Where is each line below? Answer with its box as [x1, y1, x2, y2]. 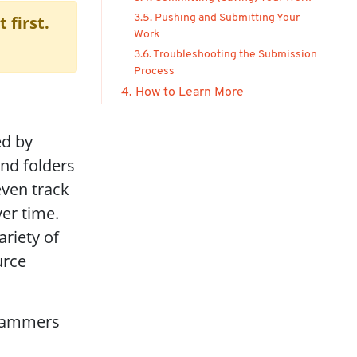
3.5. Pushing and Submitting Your [134, 12, 300, 24]
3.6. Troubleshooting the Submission [134, 49, 317, 61]
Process [134, 65, 175, 77]
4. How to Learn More [121, 86, 244, 99]
